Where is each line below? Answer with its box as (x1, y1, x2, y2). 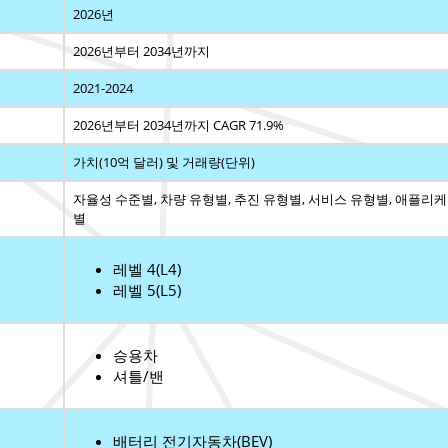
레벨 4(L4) (113, 259, 181, 280)
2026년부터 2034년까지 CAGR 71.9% (73, 116, 284, 135)
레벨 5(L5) (113, 280, 181, 301)
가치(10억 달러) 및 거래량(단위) (73, 153, 255, 172)
